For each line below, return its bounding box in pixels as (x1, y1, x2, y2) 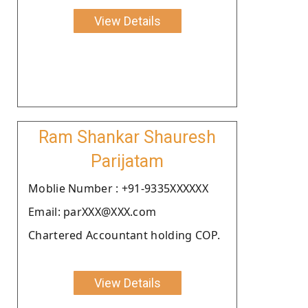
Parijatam (91, 151, 164, 171)
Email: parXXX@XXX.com (28, 203, 157, 219)
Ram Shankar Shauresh (38, 126, 216, 147)
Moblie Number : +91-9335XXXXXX (28, 180, 208, 196)
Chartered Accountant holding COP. (28, 227, 220, 243)
